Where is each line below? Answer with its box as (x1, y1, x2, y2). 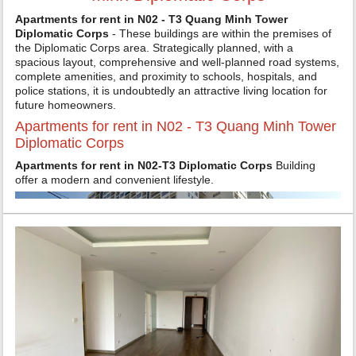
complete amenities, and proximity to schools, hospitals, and (15, 70, 318, 83)
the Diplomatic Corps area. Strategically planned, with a (15, 41, 294, 54)
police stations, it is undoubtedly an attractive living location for (15, 84, 328, 97)
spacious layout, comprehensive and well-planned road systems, (15, 56, 340, 68)
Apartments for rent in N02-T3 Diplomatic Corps (15, 159, 273, 172)
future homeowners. (15, 99, 117, 111)
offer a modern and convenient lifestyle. (15, 173, 215, 186)
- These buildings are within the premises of (109, 27, 332, 40)
